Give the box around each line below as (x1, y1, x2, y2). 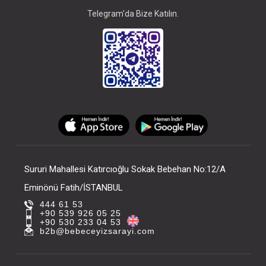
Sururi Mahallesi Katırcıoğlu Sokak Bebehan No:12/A (24, 164, 226, 175)
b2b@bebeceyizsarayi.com (40, 226, 156, 236)
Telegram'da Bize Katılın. (87, 9, 179, 18)
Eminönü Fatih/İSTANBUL (24, 182, 123, 193)
